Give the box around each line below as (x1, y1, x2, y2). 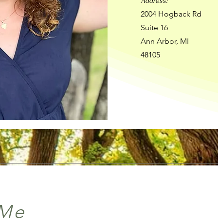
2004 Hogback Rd (140, 9, 201, 18)
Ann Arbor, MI (140, 36, 189, 46)
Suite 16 (140, 23, 168, 32)
